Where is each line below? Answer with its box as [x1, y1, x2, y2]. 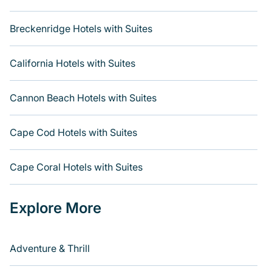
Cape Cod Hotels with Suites [10, 126, 137, 138]
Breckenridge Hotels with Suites [10, 22, 152, 35]
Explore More [10, 199, 101, 217]
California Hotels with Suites [10, 57, 135, 69]
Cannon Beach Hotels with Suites [10, 92, 157, 104]
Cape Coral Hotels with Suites [10, 161, 143, 173]
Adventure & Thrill [10, 242, 90, 254]
